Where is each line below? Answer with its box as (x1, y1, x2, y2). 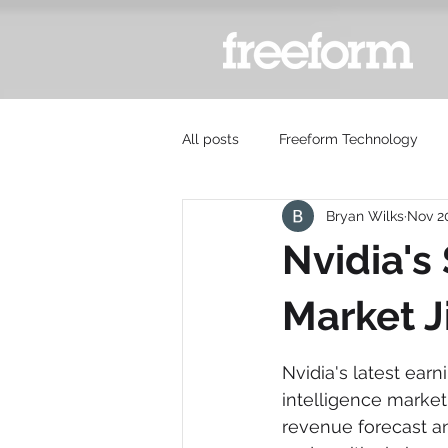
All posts (182, 130, 239, 147)
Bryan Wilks (326, 207, 404, 224)
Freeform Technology (279, 130, 418, 147)
